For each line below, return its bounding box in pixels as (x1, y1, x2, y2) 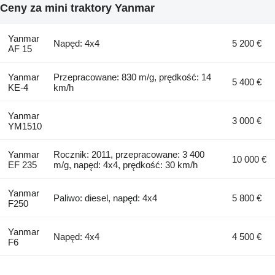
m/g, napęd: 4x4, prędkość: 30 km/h (53, 160, 198, 171)
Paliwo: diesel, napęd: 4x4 (53, 193, 158, 204)
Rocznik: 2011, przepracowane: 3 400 (53, 149, 205, 160)
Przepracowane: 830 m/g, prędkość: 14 (53, 72, 212, 83)
